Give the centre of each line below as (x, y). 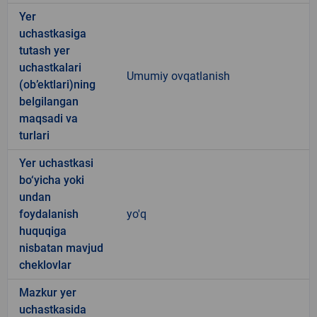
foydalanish (49, 214)
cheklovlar (45, 265)
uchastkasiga (53, 33)
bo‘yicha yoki (52, 180)
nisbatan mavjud (61, 248)
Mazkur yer (48, 292)
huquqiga (43, 231)
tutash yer (45, 50)
